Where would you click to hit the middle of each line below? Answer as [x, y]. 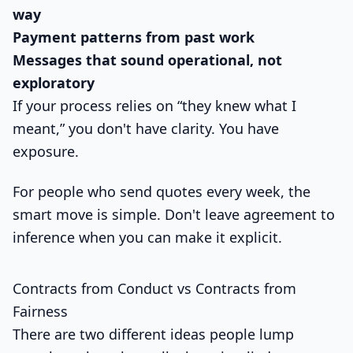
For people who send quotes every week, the [162, 192]
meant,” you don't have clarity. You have [146, 129]
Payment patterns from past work [134, 37]
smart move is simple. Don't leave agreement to [174, 215]
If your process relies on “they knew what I [154, 106]
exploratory [54, 83]
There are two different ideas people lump [153, 334]
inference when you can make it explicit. [147, 238]
